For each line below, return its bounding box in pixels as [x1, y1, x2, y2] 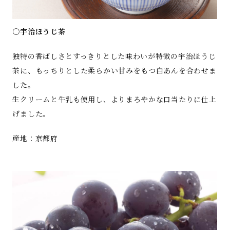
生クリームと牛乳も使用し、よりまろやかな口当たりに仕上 [12, 93, 217, 104]
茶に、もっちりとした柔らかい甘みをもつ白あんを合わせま [12, 65, 217, 75]
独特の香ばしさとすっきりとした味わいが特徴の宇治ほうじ [12, 50, 216, 61]
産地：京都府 [12, 132, 58, 143]
